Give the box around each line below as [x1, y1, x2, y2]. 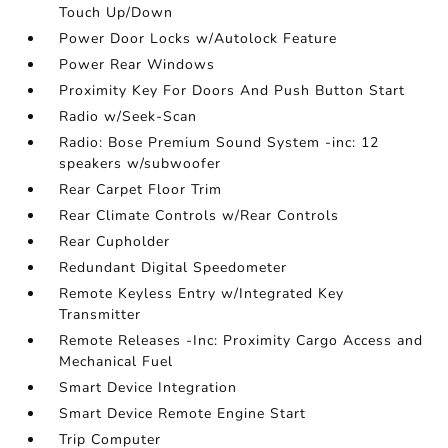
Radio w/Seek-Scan [59, 107, 198, 126]
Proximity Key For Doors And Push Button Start [59, 81, 406, 100]
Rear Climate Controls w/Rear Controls [59, 206, 340, 225]
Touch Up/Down [59, 3, 174, 22]
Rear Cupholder [59, 232, 171, 251]
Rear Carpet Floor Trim [59, 180, 223, 199]
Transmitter [59, 305, 142, 324]
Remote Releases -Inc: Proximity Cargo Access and [59, 331, 424, 350]
